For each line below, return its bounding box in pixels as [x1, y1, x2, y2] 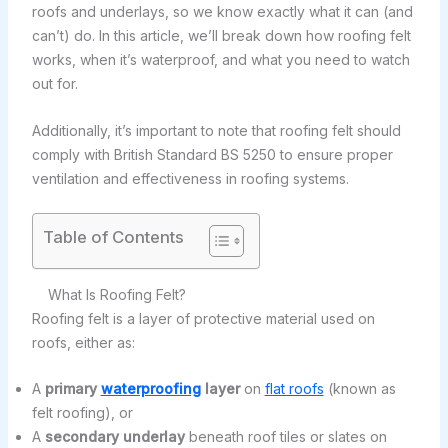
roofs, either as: [31, 333, 135, 351]
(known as [323, 380, 396, 398]
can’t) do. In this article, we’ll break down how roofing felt [31, 27, 411, 45]
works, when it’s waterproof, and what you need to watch [31, 51, 410, 69]
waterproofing [100, 380, 201, 398]
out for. [31, 75, 78, 93]
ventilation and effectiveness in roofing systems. [31, 169, 349, 187]
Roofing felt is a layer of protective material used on [31, 309, 375, 327]
